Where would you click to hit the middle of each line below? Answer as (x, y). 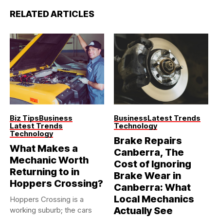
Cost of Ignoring (153, 164)
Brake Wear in (147, 175)
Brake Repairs (148, 140)
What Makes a (44, 148)
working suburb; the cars (51, 210)
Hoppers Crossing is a (47, 199)
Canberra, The (149, 152)
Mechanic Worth (49, 160)
